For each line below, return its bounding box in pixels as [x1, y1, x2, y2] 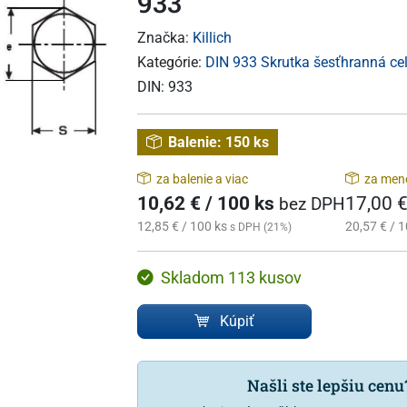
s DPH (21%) [229, 220, 292, 233]
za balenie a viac [155, 171, 248, 186]
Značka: [136, 29, 193, 47]
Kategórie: [136, 54, 205, 72]
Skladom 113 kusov [160, 268, 302, 287]
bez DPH [278, 194, 345, 214]
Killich [192, 29, 232, 47]
